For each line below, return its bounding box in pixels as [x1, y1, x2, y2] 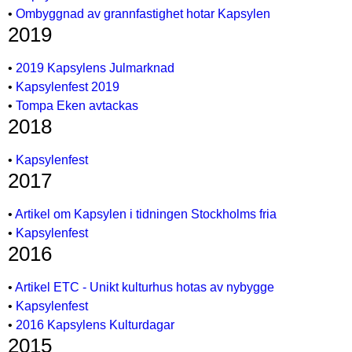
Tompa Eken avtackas [16, 99, 138, 112]
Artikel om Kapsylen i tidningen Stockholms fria [15, 207, 277, 221]
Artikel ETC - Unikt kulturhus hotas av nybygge [15, 280, 274, 294]
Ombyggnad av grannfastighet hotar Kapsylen [16, 7, 270, 20]
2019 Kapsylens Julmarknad [16, 61, 174, 75]
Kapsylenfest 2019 [16, 80, 119, 93]
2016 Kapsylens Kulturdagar [16, 318, 174, 332]
